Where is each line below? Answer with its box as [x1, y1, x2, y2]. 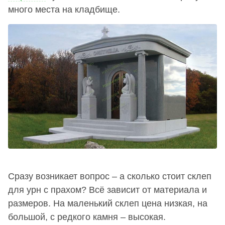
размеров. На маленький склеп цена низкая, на [8, 198, 207, 209]
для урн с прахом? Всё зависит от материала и [8, 185, 207, 195]
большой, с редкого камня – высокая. [8, 212, 166, 222]
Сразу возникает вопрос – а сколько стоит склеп [8, 171, 211, 182]
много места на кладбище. [8, 5, 120, 15]
